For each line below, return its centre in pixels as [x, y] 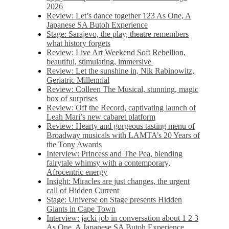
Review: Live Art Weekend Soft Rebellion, [116, 52]
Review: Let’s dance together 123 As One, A [119, 16]
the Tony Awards [74, 144]
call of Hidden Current [83, 190]
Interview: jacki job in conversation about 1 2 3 [123, 218]
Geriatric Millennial [78, 80]
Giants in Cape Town [81, 209]
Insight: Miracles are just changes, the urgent [118, 181]
